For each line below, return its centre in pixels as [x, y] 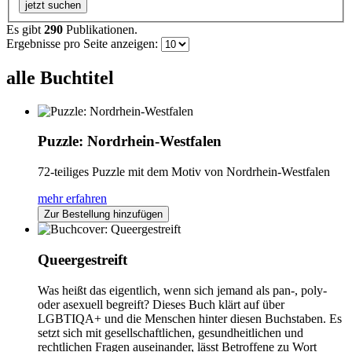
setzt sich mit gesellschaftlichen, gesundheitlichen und [170, 332]
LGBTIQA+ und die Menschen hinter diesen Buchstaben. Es [190, 318]
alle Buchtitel [60, 77]
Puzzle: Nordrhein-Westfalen [130, 141]
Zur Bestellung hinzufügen [103, 214]
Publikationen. [100, 29]
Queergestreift [82, 259]
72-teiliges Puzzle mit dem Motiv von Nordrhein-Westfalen [184, 172]
